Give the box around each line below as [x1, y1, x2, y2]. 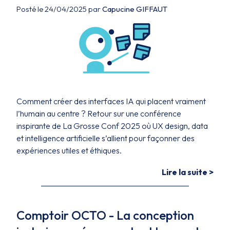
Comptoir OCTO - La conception [16, 207, 194, 223]
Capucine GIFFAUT [102, 4, 167, 14]
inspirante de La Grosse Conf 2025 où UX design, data [16, 121, 208, 131]
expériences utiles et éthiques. [16, 145, 122, 156]
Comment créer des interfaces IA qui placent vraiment [16, 96, 206, 106]
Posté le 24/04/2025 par [16, 4, 102, 14]
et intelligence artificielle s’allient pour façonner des [16, 133, 195, 143]
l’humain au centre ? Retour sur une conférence [16, 108, 181, 119]
